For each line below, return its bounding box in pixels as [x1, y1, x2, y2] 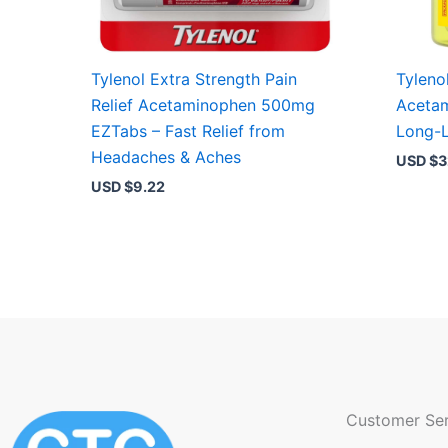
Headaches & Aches [91, 146, 242, 167]
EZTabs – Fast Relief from [91, 120, 286, 141]
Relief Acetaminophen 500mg [91, 94, 316, 115]
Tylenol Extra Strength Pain [91, 68, 298, 89]
